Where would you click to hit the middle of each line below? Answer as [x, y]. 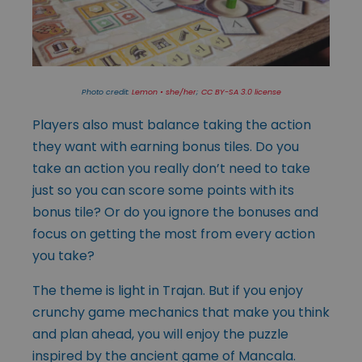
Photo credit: [106, 91]
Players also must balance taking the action [172, 124]
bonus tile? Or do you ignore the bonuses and [175, 212]
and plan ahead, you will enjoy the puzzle [160, 334]
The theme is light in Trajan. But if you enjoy [168, 290]
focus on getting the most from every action [174, 234]
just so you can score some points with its [163, 190]
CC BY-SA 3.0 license [241, 91]
